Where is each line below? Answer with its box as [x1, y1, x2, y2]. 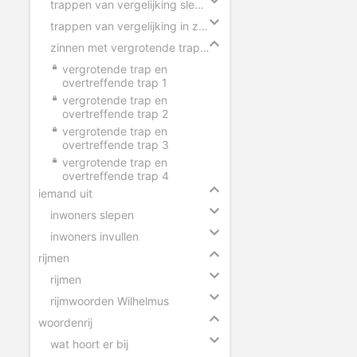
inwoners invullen [50, 229, 139, 243]
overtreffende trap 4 [62, 168, 169, 182]
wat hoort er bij [50, 336, 128, 351]
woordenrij [38, 315, 92, 329]
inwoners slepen [50, 207, 134, 222]
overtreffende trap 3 [62, 137, 169, 151]
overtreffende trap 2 [62, 106, 168, 120]
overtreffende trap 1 [62, 75, 167, 89]
